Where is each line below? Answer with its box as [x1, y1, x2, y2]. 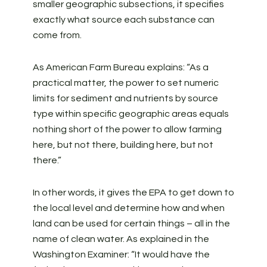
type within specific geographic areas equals [32, 109, 229, 119]
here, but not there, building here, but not [32, 140, 213, 150]
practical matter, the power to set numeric [32, 78, 219, 88]
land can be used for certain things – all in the [32, 219, 230, 228]
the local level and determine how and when [32, 203, 225, 213]
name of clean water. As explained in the [32, 234, 209, 244]
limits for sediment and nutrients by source [32, 94, 218, 103]
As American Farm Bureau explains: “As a [32, 63, 209, 72]
